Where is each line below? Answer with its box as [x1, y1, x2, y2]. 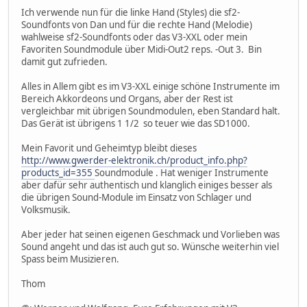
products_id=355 [21, 166, 95, 179]
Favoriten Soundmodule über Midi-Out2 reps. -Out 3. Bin [21, 42, 262, 56]
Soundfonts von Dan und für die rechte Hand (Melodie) [21, 18, 252, 31]
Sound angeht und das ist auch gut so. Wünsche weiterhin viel [21, 240, 279, 253]
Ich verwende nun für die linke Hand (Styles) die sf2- [21, 5, 240, 19]
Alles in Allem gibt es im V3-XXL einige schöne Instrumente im [21, 79, 280, 93]
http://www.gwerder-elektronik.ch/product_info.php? [21, 153, 247, 167]
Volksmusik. [21, 203, 71, 216]
